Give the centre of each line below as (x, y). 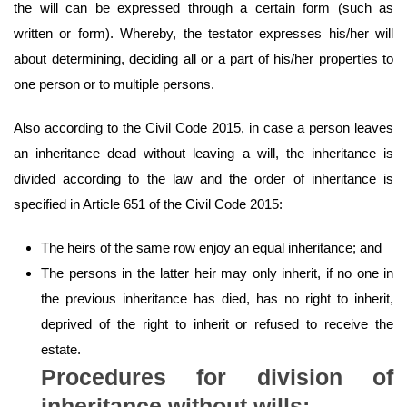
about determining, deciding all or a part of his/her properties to (203, 59)
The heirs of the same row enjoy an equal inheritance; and (211, 248)
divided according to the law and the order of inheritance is (203, 179)
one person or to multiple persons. (114, 84)
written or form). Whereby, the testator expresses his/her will (203, 34)
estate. (61, 350)
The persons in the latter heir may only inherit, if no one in (217, 273)
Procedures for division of (217, 377)
